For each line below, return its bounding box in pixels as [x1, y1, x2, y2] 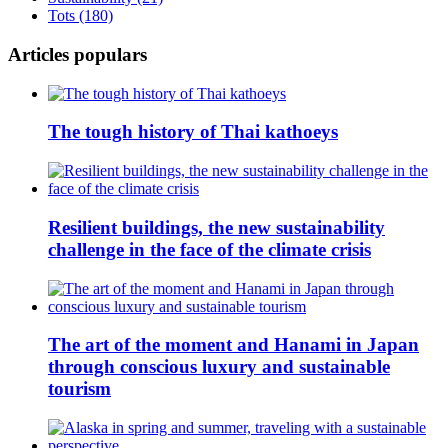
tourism [48, 378, 111, 400]
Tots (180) [48, 7, 113, 25]
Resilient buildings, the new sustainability [48, 216, 385, 238]
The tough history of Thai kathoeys [48, 121, 338, 143]
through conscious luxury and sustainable [48, 356, 390, 378]
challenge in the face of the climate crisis [48, 238, 371, 260]
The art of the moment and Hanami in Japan [48, 334, 419, 356]
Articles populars [8, 43, 147, 65]
